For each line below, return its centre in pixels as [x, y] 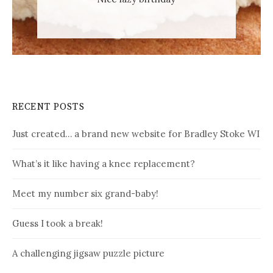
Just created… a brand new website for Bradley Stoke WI [136, 133]
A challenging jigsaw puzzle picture [88, 253]
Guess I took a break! [58, 223]
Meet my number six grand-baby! [85, 193]
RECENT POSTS [48, 107]
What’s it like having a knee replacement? [104, 163]
